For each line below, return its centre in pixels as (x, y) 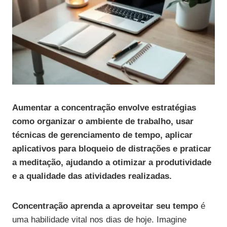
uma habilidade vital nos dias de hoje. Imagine (99, 220)
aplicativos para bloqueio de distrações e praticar (112, 149)
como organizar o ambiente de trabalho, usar (103, 122)
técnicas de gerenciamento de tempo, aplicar (102, 135)
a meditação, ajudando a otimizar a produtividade (112, 163)
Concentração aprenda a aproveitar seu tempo (105, 206)
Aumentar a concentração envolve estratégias (104, 108)
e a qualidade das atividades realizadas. (92, 176)
